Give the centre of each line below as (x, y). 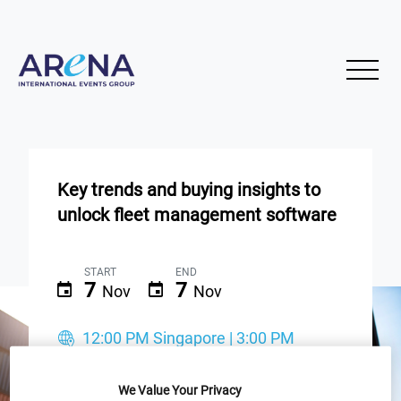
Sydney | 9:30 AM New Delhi (157, 355)
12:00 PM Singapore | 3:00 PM (188, 337)
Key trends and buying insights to (189, 189)
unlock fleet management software (197, 214)
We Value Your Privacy (180, 390)
